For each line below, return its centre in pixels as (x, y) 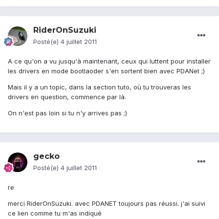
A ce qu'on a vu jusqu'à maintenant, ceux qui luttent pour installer (109, 61)
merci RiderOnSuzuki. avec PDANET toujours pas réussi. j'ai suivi (107, 204)
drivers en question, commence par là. (67, 97)
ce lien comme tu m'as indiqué (55, 213)
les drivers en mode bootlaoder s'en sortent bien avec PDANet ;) (106, 71)
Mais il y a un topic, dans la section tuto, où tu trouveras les (99, 87)
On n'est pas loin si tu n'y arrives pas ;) (67, 113)
